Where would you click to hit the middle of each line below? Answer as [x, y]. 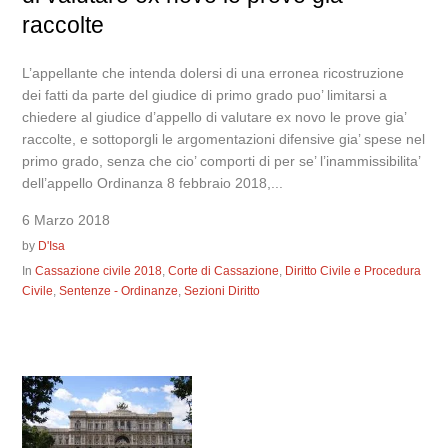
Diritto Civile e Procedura [353, 271]
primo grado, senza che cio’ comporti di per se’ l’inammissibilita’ [221, 161]
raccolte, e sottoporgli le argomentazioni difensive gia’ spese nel [224, 139]
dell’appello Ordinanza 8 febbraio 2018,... [153, 183]
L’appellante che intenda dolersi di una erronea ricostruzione [213, 73]
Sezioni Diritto [222, 291]
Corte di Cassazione [224, 271]
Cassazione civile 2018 [99, 271]
